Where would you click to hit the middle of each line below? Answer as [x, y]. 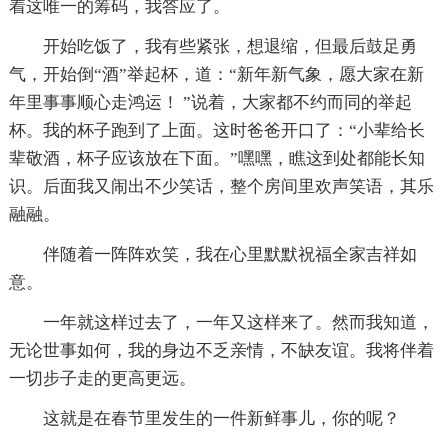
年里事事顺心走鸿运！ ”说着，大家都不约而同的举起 [210, 102]
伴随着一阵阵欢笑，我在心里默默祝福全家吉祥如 [229, 254]
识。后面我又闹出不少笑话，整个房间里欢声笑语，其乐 [221, 186]
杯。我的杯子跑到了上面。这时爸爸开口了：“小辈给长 [216, 130]
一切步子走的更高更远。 [102, 378]
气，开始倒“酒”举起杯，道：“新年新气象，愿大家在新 [216, 74]
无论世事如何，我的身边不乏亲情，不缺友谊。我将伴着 [221, 350]
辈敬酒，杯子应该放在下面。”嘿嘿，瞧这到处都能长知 [216, 158]
